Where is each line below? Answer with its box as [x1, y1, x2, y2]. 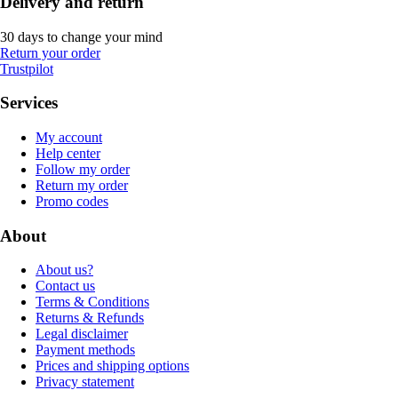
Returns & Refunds [36, 310, 144, 326]
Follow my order [36, 162, 130, 178]
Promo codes [36, 194, 108, 210]
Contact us [36, 278, 95, 294]
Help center [36, 146, 100, 162]
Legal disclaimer [36, 326, 128, 342]
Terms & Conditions [36, 294, 149, 310]
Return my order [36, 178, 128, 194]
